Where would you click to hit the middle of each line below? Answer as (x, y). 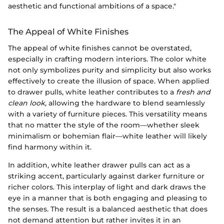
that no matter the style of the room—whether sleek (104, 125)
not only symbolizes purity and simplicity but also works (109, 70)
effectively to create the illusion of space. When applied (109, 81)
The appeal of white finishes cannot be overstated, (100, 48)
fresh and (193, 92)
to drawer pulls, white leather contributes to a (92, 92)
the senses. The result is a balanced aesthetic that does (108, 209)
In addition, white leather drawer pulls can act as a (99, 165)
